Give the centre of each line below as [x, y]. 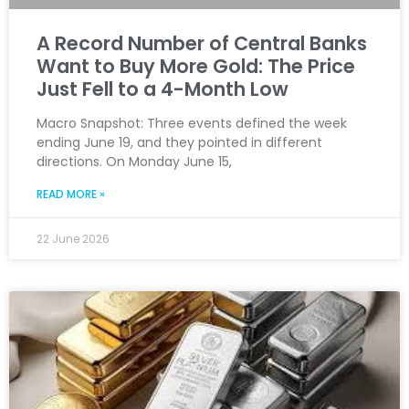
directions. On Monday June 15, [134, 162]
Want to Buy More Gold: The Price [196, 67]
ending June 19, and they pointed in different [179, 143]
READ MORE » [71, 194]
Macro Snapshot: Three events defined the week [192, 124]
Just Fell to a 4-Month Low [163, 89]
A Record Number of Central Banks [202, 44]
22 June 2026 [73, 239]
